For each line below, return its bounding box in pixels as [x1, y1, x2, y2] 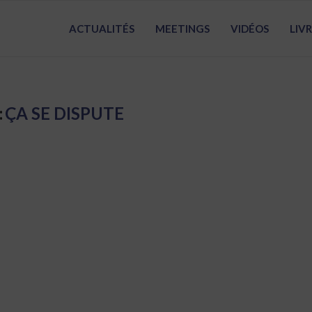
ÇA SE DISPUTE [4, 103, 124, 123]
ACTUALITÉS [68, 22, 134, 35]
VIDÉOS [230, 22, 269, 35]
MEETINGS [155, 22, 210, 35]
